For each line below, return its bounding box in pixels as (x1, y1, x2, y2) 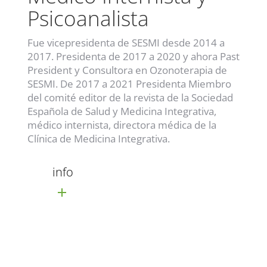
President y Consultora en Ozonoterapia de (27, 63, 227, 77)
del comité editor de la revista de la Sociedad (27, 90, 233, 104)
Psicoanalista (27, 4, 149, 32)
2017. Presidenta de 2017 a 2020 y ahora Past (27, 49, 240, 63)
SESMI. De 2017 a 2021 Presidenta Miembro (27, 76, 231, 91)
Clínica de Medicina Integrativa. (27, 131, 170, 145)
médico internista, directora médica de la (27, 117, 216, 132)
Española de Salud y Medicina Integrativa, (27, 104, 216, 118)
